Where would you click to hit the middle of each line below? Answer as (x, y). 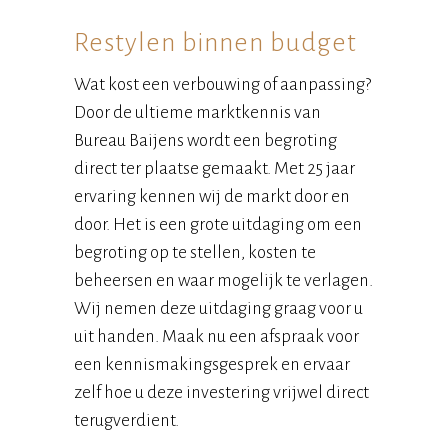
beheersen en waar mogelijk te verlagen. (223, 280)
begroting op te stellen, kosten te (195, 252)
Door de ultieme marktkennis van (197, 112)
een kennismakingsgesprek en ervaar (212, 364)
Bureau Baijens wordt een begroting (205, 140)
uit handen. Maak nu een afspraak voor (216, 336)
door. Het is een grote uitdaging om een (218, 224)
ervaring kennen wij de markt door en (212, 196)
